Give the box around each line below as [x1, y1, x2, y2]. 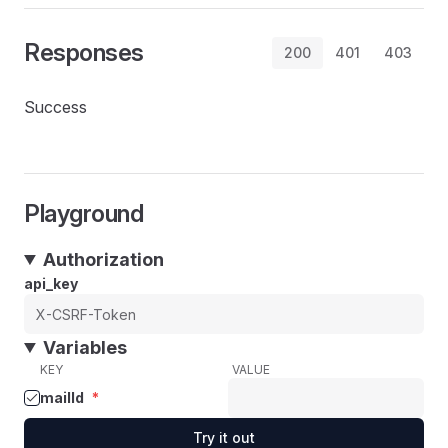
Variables [43, 337, 128, 358]
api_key [24, 275, 78, 292]
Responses [24, 38, 144, 67]
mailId [40, 389, 84, 406]
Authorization [43, 249, 165, 270]
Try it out [193, 429, 255, 446]
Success [24, 97, 87, 117]
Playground [24, 199, 144, 228]
